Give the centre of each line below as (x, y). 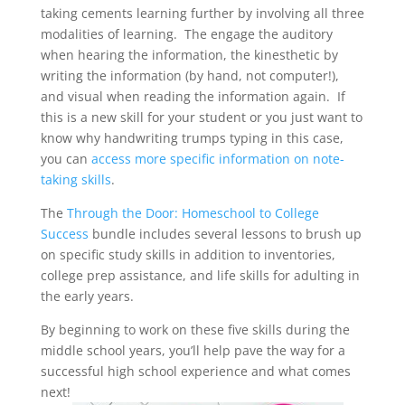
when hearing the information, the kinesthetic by (189, 54)
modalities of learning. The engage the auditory (186, 33)
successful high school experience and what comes (195, 371)
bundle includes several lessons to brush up (225, 233)
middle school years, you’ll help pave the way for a (193, 350)
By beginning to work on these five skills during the (195, 329)
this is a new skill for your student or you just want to (201, 117)
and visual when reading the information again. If (193, 96)
